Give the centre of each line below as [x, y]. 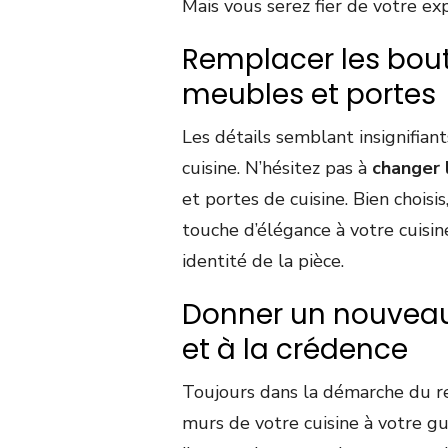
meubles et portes [309, 95]
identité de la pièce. [263, 261]
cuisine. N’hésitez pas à [277, 168]
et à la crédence [295, 350]
